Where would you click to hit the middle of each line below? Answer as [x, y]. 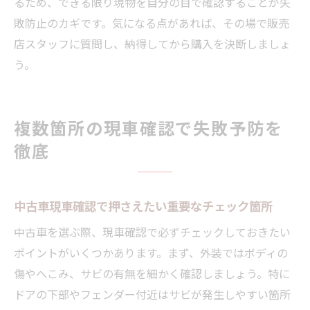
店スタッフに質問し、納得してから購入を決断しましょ [152, 43]
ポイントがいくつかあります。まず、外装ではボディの [151, 252]
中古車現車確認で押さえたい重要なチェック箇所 [143, 205]
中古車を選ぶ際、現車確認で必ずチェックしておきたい [152, 231]
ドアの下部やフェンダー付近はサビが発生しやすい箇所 [152, 294]
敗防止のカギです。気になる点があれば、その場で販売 [152, 22]
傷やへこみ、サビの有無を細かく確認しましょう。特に [152, 273]
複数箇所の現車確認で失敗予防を [149, 127]
